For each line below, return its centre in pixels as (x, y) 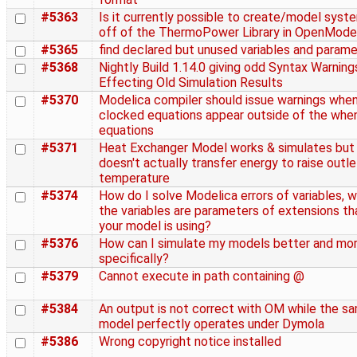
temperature (134, 178)
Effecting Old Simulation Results (191, 83)
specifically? (134, 259)
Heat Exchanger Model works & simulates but (227, 148)
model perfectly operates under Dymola (212, 324)
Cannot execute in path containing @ (202, 277)
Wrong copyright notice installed (190, 342)
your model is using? (155, 226)
